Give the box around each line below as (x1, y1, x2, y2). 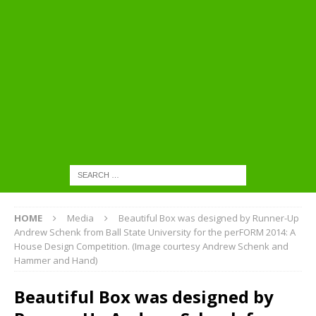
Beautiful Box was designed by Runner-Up (119, 212, 299, 225)
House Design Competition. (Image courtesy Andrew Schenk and (14, 240, 288, 253)
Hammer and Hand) (14, 254, 97, 267)
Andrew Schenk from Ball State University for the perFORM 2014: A (14, 226, 296, 239)
